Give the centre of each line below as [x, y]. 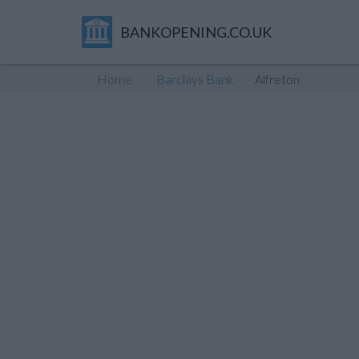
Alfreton [277, 79]
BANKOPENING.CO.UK [196, 32]
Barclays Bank [195, 79]
